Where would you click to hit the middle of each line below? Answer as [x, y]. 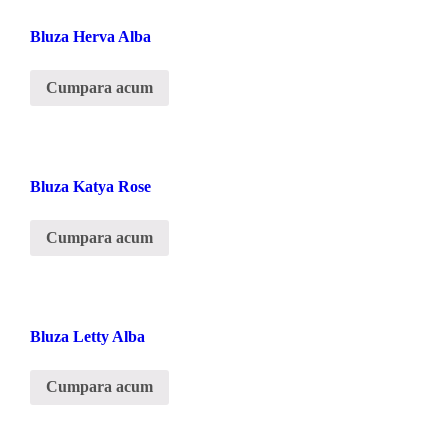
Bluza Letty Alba [87, 336]
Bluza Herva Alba [90, 37]
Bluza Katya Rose [90, 186]
